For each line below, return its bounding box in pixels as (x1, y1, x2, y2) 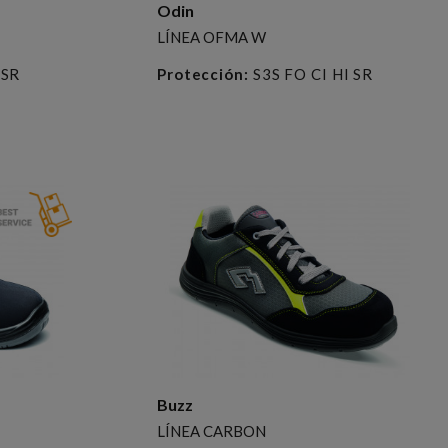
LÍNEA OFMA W (156, 27, 266, 46)
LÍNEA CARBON (156, 421, 266, 440)
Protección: (156, 64, 249, 83)
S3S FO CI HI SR (248, 64, 374, 83)
